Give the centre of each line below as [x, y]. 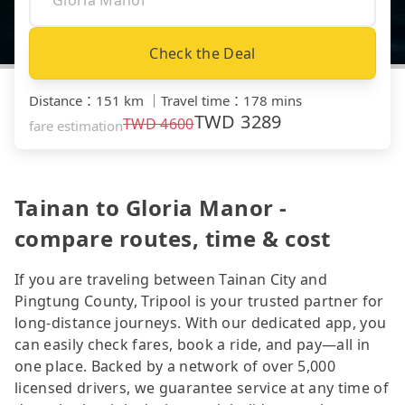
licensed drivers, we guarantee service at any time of [202, 387]
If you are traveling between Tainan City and [171, 279]
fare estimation [76, 125]
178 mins [273, 100]
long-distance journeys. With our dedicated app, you [201, 322]
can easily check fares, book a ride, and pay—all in [193, 344]
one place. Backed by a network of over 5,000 [175, 366]
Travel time [195, 100]
